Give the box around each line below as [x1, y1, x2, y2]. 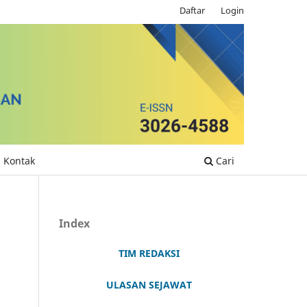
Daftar [180, 3, 206, 16]
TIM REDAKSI [118, 247, 180, 260]
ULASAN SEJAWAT [106, 278, 192, 292]
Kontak [3, 154, 35, 168]
